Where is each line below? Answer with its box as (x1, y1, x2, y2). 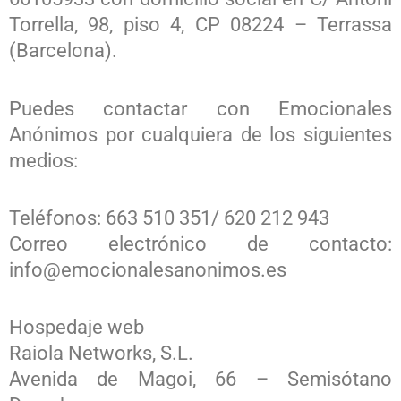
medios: (9, 149, 78, 172)
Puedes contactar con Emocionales (9, 97, 392, 120)
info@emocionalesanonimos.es (9, 258, 286, 281)
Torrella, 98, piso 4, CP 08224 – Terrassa (9, 13, 392, 37)
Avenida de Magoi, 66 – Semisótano (9, 367, 392, 390)
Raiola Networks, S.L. (9, 341, 193, 364)
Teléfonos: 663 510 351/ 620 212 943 (9, 206, 329, 229)
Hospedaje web (9, 315, 144, 338)
